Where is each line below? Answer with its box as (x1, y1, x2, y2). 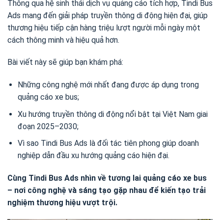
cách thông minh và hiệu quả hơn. (7, 35, 119, 45)
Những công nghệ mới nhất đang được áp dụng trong (17, 80, 199, 90)
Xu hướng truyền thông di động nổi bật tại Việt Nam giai (17, 109, 208, 119)
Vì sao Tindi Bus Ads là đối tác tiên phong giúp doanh (17, 138, 199, 148)
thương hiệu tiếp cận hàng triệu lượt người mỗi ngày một (7, 23, 200, 32)
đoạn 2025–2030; (17, 121, 79, 131)
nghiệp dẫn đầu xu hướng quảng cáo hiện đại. (17, 151, 169, 161)
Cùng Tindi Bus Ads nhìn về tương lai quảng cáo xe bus (7, 173, 207, 183)
